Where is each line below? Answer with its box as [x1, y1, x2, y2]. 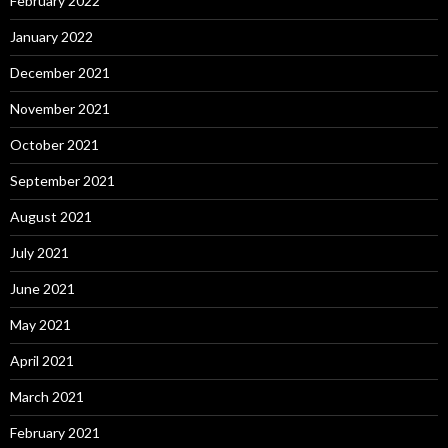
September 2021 [10, 171, 115, 189]
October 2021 [10, 135, 99, 153]
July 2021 [10, 243, 69, 261]
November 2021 [10, 99, 110, 117]
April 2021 [10, 351, 74, 369]
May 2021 [10, 315, 71, 333]
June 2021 [10, 279, 75, 297]
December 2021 [10, 63, 110, 81]
